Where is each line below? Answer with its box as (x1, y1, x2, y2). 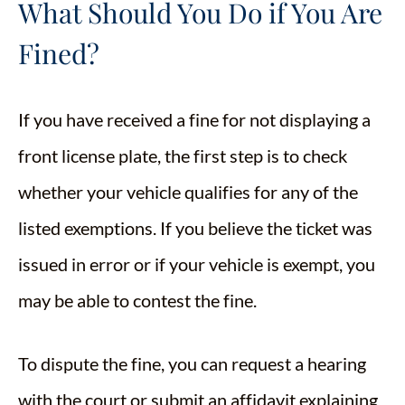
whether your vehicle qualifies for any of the (18, 181, 358, 202)
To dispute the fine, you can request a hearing (18, 353, 366, 374)
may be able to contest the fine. (18, 289, 257, 311)
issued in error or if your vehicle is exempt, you (18, 253, 375, 275)
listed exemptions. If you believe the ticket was (18, 217, 372, 239)
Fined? (18, 35, 99, 71)
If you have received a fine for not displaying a (18, 108, 371, 130)
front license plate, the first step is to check (18, 145, 347, 166)
